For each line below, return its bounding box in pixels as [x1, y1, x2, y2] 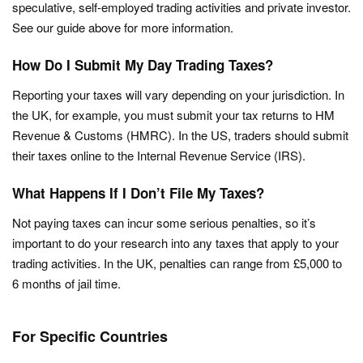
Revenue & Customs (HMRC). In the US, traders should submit [12, 126, 348, 143]
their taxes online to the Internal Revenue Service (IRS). [12, 147, 305, 164]
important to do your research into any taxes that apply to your [12, 234, 339, 251]
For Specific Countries [12, 326, 168, 347]
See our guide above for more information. [12, 19, 233, 36]
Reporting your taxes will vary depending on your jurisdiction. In [12, 86, 344, 103]
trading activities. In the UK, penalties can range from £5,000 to [12, 254, 342, 271]
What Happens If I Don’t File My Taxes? [12, 183, 264, 203]
